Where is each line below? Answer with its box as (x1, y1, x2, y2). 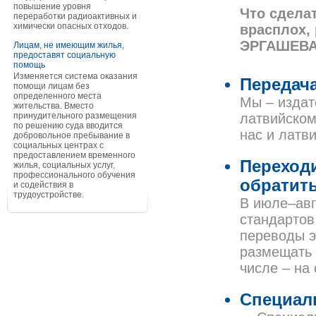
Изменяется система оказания (13, 71, 138, 81)
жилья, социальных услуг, (13, 160, 115, 170)
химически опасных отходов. (13, 21, 128, 31)
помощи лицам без (13, 81, 90, 91)
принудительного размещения (13, 111, 137, 121)
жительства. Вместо (13, 101, 94, 111)
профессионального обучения (13, 170, 135, 180)
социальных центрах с (13, 140, 104, 150)
